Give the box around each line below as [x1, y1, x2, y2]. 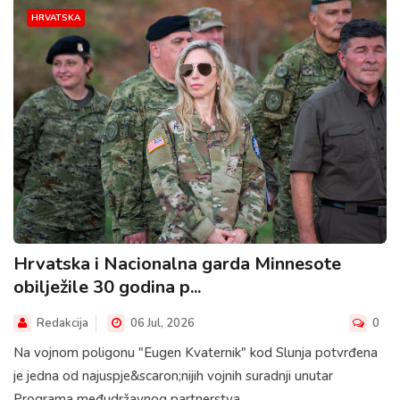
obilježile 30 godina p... [13, 275, 201, 300]
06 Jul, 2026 [128, 315, 195, 332]
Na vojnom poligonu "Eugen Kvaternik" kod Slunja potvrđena [13, 344, 378, 362]
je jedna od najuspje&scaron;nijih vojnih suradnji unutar [13, 367, 333, 386]
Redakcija [37, 315, 88, 332]
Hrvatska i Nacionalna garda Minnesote [13, 252, 341, 277]
